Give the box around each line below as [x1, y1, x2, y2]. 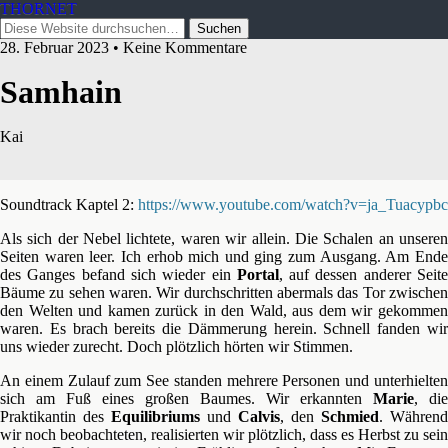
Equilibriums [111, 408, 200, 425]
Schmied [321, 408, 379, 425]
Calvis [238, 408, 280, 425]
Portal [236, 266, 279, 283]
